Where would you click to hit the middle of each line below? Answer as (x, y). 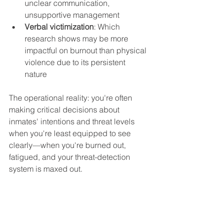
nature (36, 74)
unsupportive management (72, 15)
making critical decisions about (65, 109)
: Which (108, 26)
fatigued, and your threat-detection (71, 157)
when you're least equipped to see (71, 133)
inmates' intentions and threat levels (73, 121)
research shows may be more (77, 38)
